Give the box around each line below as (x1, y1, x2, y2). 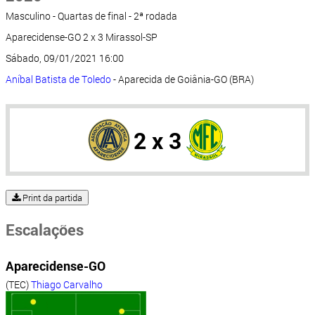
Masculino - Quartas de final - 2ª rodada (6, 9, 177, 23)
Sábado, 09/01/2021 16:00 (6, 51, 124, 65)
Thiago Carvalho (31, 278, 103, 292)
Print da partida (20, 191, 82, 205)
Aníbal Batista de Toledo (6, 72, 111, 86)
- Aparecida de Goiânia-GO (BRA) (111, 72, 254, 86)
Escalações (6, 219, 84, 240)
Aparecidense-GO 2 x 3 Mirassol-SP (6, 30, 157, 44)
